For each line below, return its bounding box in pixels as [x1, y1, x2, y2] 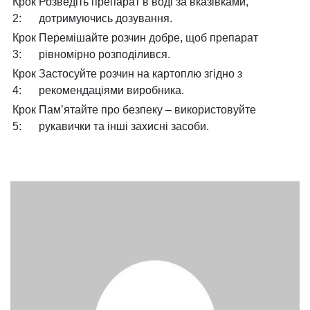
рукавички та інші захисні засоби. [39, 120, 209, 132]
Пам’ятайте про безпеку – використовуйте [39, 103, 256, 116]
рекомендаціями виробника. [39, 84, 184, 96]
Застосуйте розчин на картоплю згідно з [39, 67, 242, 80]
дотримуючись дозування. [39, 12, 172, 24]
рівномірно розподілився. [39, 48, 170, 60]
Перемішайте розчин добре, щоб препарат [39, 31, 258, 44]
